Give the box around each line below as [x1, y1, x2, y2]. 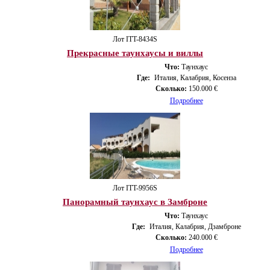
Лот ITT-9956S [113, 183, 157, 192]
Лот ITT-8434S [113, 34, 157, 43]
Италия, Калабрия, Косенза [154, 73, 236, 82]
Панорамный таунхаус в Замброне [63, 196, 207, 207]
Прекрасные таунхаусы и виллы [67, 48, 203, 58]
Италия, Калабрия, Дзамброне [149, 222, 241, 231]
